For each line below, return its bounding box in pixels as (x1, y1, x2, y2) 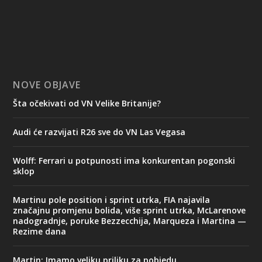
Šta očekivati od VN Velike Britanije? (13, 98, 161, 109)
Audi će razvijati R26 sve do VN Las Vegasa (13, 126, 186, 138)
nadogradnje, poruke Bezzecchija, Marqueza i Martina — (13, 215, 247, 227)
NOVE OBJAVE (13, 78, 81, 92)
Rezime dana (13, 226, 67, 237)
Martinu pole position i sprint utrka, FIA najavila (13, 194, 211, 206)
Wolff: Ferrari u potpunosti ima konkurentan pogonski (13, 155, 236, 167)
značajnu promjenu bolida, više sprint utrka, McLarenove (13, 205, 246, 216)
